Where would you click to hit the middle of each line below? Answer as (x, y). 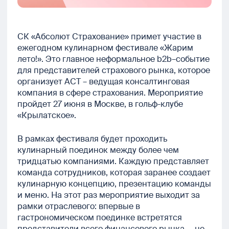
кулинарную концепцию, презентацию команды (114, 184)
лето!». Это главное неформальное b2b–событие (113, 59)
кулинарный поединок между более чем (98, 150)
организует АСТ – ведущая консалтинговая (104, 82)
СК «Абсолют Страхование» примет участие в (109, 37)
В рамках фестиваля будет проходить (92, 139)
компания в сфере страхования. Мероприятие (110, 93)
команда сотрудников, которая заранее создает (114, 173)
